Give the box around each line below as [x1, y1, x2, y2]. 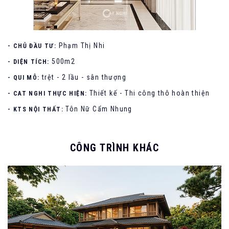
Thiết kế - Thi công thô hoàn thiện [89, 89, 210, 98]
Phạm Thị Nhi [58, 41, 105, 50]
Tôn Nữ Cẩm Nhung [65, 105, 132, 113]
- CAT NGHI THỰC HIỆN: [8, 90, 89, 98]
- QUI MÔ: [8, 74, 42, 82]
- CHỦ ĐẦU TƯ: [8, 42, 59, 50]
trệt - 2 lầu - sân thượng [42, 73, 126, 82]
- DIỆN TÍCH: [8, 58, 52, 66]
